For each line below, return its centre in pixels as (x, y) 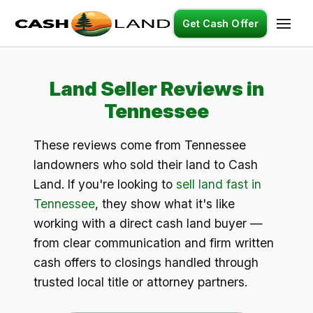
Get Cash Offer (220, 23)
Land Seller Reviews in (156, 89)
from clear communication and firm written (154, 243)
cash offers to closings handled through (146, 262)
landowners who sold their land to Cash (146, 165)
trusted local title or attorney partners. (140, 282)
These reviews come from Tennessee (140, 145)
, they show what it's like (165, 204)
